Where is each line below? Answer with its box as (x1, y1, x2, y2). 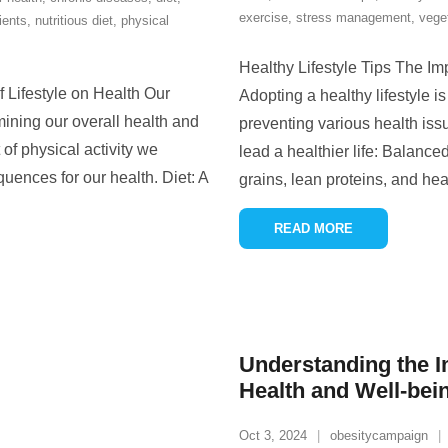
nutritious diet (35, 13, 113, 28)
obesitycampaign (330, 428, 428, 443)
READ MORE (274, 221, 353, 236)
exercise (239, 10, 288, 25)
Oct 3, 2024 (239, 428, 307, 443)
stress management (296, 10, 411, 25)
